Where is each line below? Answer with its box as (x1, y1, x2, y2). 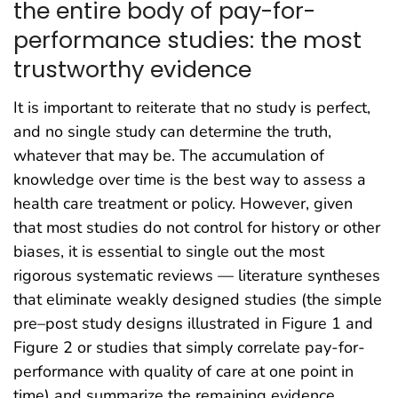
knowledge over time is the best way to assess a (13, 169, 366, 191)
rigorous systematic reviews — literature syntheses (13, 265, 380, 287)
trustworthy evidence (13, 53, 251, 86)
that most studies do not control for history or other (13, 217, 380, 239)
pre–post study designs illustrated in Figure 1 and (13, 313, 373, 335)
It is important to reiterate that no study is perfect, (13, 97, 370, 119)
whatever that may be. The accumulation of (13, 145, 324, 167)
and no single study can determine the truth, (13, 121, 331, 143)
